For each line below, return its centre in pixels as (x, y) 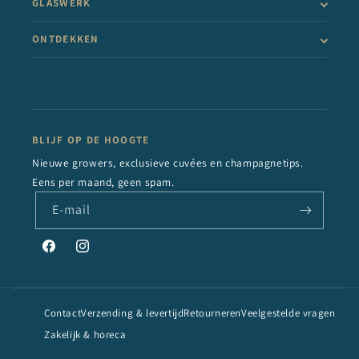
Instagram (101, 254)
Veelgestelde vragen (288, 313)
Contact (63, 313)
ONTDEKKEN (66, 39)
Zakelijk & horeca (85, 335)
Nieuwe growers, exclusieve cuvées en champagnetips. (168, 163)
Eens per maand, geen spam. (103, 182)
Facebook (65, 254)
